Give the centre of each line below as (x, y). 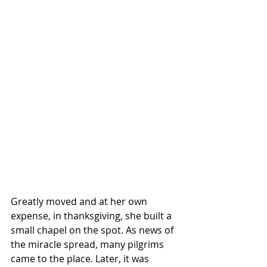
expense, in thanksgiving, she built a (92, 215)
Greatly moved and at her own (80, 201)
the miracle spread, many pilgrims (89, 244)
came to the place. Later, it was (81, 258)
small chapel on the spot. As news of (93, 230)
